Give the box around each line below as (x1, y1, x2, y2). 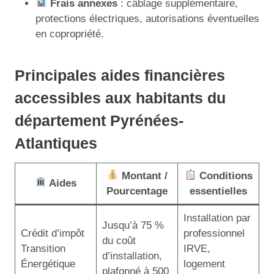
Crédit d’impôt (20, 227, 84, 239)
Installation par (183, 212, 251, 224)
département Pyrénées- (15, 112, 183, 129)
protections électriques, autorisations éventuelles (35, 12, 259, 24)
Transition (20, 242, 65, 254)
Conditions (196, 169, 253, 182)
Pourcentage (106, 185, 168, 197)
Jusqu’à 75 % (102, 219, 164, 231)
